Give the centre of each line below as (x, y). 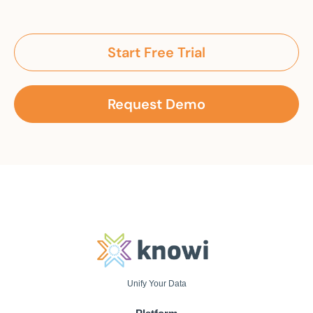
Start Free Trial (156, 53)
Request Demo (156, 104)
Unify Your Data (156, 284)
